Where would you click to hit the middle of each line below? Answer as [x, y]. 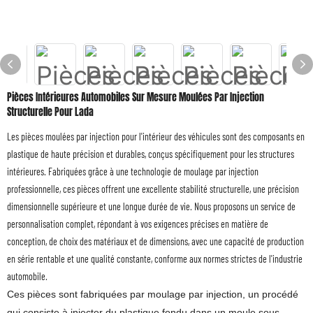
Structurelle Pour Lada [50, 112]
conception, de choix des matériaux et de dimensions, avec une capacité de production [155, 241]
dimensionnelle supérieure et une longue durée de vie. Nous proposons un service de [151, 206]
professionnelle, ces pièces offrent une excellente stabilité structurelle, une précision [153, 189]
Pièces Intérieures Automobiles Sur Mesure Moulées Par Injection [136, 97]
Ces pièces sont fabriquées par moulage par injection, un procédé [153, 294]
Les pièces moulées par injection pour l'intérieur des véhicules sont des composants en [156, 137]
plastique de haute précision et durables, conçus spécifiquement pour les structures [151, 154]
